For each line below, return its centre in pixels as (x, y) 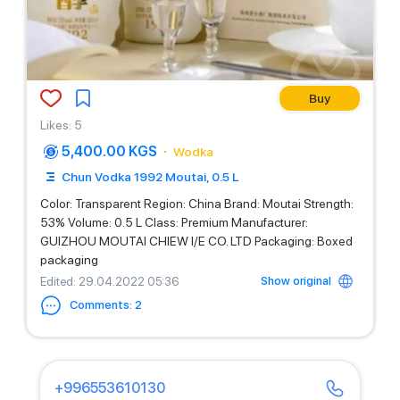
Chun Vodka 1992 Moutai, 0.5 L (150, 177)
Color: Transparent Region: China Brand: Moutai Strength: (197, 204)
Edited (57, 281)
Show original (296, 281)
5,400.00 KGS (109, 151)
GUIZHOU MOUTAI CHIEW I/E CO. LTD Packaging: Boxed (196, 241)
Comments (100, 305)
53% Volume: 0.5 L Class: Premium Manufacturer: (174, 222)
